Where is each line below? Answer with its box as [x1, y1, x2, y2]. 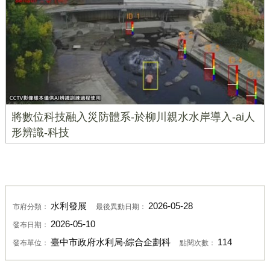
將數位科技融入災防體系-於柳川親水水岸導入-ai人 [11, 111, 255, 124]
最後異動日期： [95, 202, 148, 210]
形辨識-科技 [11, 127, 69, 139]
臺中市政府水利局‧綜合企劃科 [50, 237, 171, 247]
